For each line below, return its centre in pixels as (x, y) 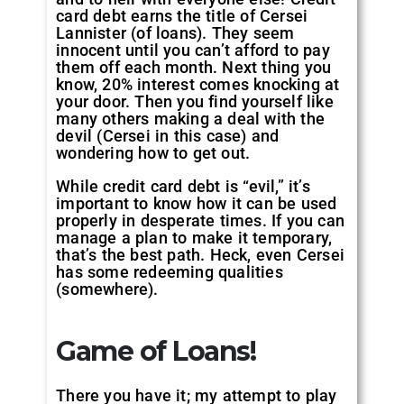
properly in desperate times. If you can (201, 220)
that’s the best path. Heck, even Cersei (201, 254)
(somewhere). (107, 289)
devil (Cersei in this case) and (168, 135)
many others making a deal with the (191, 118)
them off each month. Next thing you (194, 67)
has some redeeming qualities (170, 271)
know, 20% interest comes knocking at (198, 84)
